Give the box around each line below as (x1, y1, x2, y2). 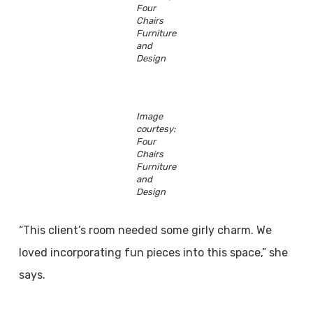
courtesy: (136, 124, 176, 134)
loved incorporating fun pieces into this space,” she (18, 246, 288, 259)
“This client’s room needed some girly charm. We (18, 224, 272, 237)
